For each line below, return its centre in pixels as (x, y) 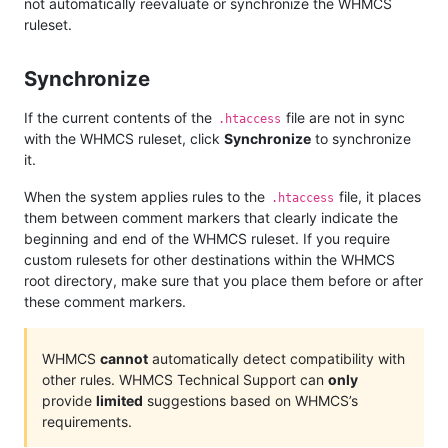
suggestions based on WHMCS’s (250, 400)
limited (119, 400)
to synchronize (361, 138)
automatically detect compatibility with (276, 358)
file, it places (378, 196)
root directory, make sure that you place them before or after (223, 280)
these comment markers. (105, 301)
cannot (124, 358)
